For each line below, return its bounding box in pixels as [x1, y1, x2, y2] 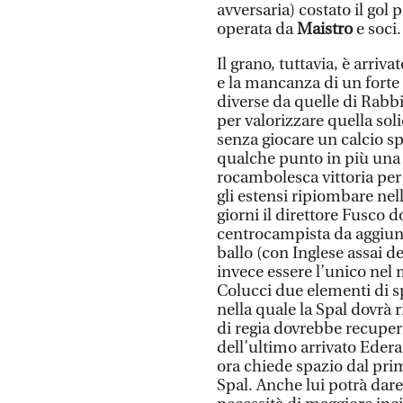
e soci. [353, 19, 401, 39]
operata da [217, 19, 293, 39]
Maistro [293, 19, 353, 39]
